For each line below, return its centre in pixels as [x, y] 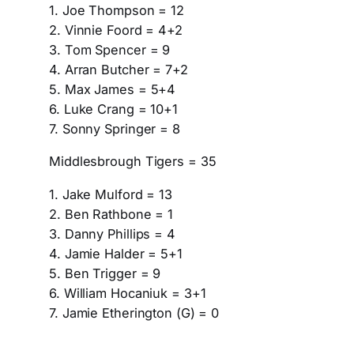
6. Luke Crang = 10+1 [113, 109]
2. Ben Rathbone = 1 [111, 214]
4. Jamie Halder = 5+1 [116, 253]
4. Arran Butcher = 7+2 [119, 69]
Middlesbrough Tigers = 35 [133, 162]
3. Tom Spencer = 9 [110, 49]
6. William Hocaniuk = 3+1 [128, 293]
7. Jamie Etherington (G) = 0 [134, 313]
